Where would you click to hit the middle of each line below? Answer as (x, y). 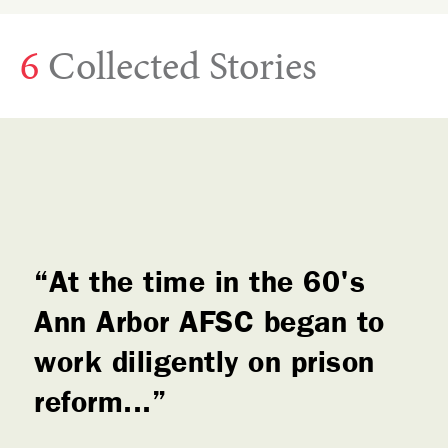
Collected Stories (178, 70)
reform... (93, 406)
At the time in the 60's (206, 286)
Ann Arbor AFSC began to (209, 326)
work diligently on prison (204, 366)
